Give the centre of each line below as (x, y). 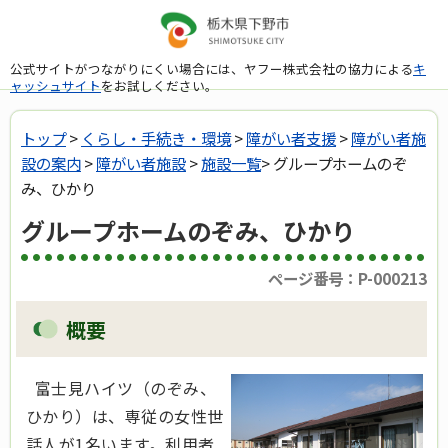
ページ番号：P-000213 (347, 278)
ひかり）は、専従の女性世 (125, 415)
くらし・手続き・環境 (156, 138)
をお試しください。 (159, 85)
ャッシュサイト (55, 85)
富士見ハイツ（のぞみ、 (121, 387)
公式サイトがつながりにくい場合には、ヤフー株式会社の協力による (211, 68)
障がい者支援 (291, 138)
